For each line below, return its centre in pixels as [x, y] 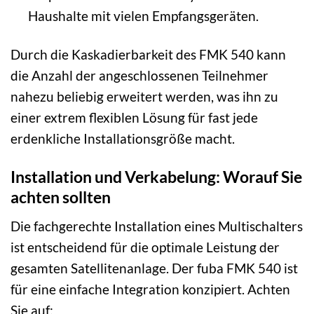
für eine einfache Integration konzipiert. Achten [150, 289]
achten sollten [61, 197]
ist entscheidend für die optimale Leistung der [145, 247]
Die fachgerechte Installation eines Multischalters [157, 226]
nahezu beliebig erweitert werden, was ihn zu [144, 97]
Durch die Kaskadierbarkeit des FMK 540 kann [148, 55]
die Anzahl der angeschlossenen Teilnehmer [139, 76]
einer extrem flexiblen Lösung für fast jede [134, 118]
